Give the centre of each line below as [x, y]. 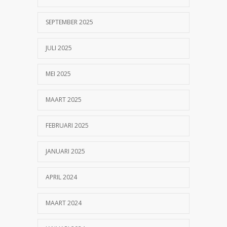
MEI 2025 [58, 73]
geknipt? [50, 9]
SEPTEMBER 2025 [69, 22]
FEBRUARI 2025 [67, 125]
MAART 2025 [64, 99]
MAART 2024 [64, 203]
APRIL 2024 [61, 177]
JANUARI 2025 [65, 151]
